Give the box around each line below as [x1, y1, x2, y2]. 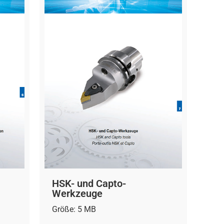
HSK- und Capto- [52, 177, 126, 189]
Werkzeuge [52, 187, 102, 199]
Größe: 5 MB [52, 204, 96, 214]
